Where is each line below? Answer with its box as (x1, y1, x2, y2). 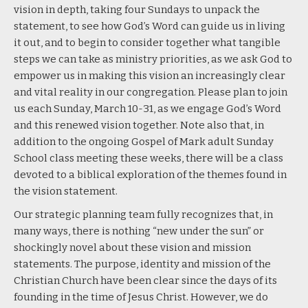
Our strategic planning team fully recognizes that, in (14, 208, 273, 221)
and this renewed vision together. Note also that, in (14, 118, 264, 131)
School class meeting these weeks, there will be (14, 151, 250, 164)
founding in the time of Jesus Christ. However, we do (14, 290, 268, 303)
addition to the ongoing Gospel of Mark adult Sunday (14, 135, 274, 148)
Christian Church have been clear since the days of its (14, 274, 277, 287)
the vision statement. (14, 184, 118, 197)
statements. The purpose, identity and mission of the (14, 257, 271, 270)
